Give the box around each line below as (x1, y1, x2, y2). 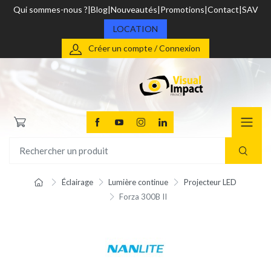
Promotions (160, 4, 204, 15)
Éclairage (61, 177, 93, 188)
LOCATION (113, 24, 158, 34)
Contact (207, 4, 239, 15)
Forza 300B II (119, 192, 168, 202)
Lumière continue (108, 177, 169, 188)
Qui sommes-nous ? (13, 4, 88, 15)
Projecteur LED (183, 177, 237, 188)
